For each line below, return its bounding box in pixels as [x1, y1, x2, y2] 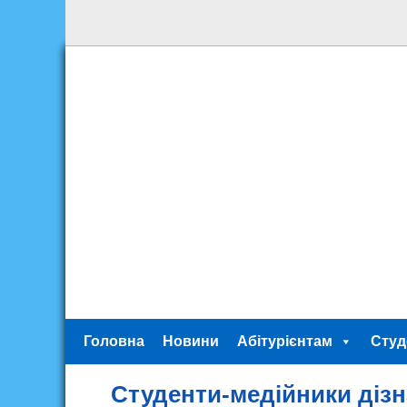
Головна [84, 333, 144, 349]
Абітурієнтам [237, 333, 333, 349]
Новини [163, 333, 219, 349]
